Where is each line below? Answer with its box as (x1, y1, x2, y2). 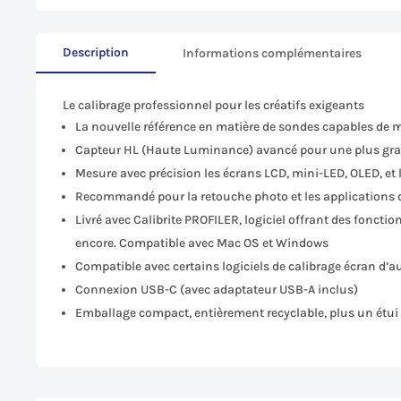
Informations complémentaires (183, 45, 363, 61)
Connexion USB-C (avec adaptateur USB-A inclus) (75, 281, 359, 297)
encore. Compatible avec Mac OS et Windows (75, 235, 329, 251)
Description (63, 44, 130, 60)
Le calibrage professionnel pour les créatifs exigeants (63, 97, 365, 113)
